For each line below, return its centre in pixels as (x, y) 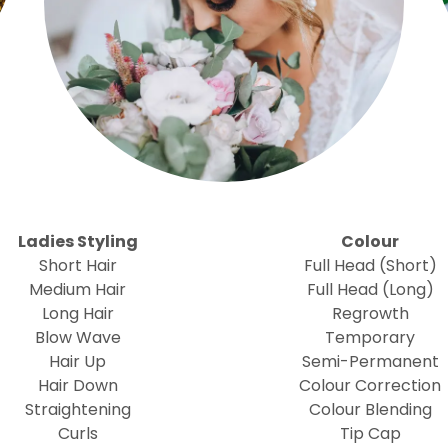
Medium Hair (78, 289)
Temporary (370, 337)
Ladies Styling (77, 241)
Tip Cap (370, 433)
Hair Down (77, 385)
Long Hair (77, 313)
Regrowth (370, 313)
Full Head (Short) (370, 265)
